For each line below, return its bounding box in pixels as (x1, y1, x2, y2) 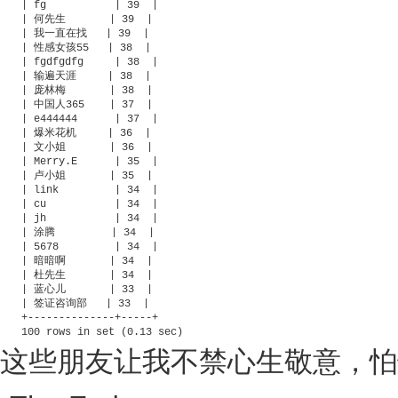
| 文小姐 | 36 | (21, 140, 153, 154)
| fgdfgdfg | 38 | (21, 55, 158, 68)
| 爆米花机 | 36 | (21, 126, 151, 139)
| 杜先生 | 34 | (21, 268, 153, 282)
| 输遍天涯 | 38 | (21, 69, 151, 83)
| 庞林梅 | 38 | (21, 84, 153, 97)
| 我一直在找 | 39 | (21, 27, 149, 40)
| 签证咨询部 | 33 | (21, 297, 149, 310)
